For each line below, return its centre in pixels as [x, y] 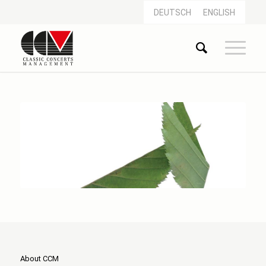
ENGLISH [219, 13]
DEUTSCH [173, 13]
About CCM [39, 258]
